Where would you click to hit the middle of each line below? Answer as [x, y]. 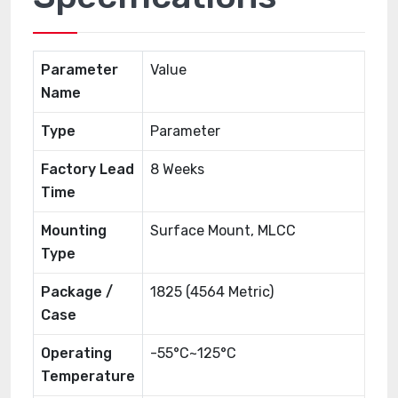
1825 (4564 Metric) [212, 292]
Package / [77, 292]
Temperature [88, 376]
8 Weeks [177, 169]
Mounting [74, 231]
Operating [76, 353]
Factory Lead [88, 169]
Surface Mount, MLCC [223, 231]
